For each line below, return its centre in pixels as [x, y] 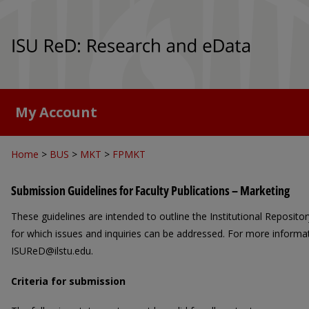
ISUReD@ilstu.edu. [52, 251]
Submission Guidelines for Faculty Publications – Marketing [150, 190]
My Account [56, 112]
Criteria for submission [68, 281]
